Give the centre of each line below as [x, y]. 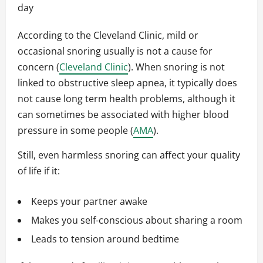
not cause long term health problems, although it [127, 99]
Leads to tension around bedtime [105, 239]
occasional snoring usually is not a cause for [115, 51]
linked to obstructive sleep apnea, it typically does [127, 83]
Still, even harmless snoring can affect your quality [129, 155]
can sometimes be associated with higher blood [123, 115]
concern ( [38, 67]
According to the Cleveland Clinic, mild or [108, 36]
